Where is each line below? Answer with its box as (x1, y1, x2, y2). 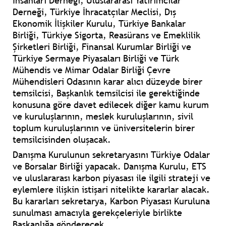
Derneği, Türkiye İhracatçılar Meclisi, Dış (13, 6, 176, 18)
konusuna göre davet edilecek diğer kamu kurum (13, 99, 209, 111)
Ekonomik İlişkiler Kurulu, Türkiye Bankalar (13, 18, 186, 30)
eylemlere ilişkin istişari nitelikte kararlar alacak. (13, 184, 210, 196)
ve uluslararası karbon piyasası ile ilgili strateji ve (13, 172, 210, 184)
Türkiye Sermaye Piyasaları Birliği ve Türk (13, 52, 179, 65)
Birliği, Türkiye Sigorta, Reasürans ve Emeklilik (13, 29, 200, 41)
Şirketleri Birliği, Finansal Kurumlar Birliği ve (13, 41, 191, 53)
